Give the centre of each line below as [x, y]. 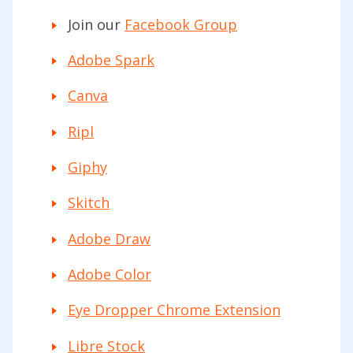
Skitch [89, 203]
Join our [96, 24]
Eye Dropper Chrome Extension [174, 310]
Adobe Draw [109, 238]
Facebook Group [181, 24]
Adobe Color [110, 274]
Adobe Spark [111, 59]
